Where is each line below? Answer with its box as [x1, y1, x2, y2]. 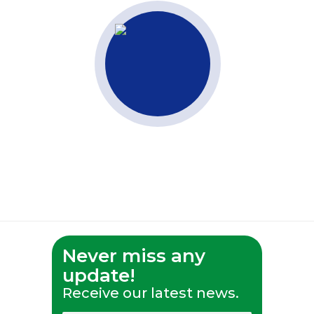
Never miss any [62, 245, 205, 267]
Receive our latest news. [62, 285, 239, 301]
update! [62, 264, 135, 287]
